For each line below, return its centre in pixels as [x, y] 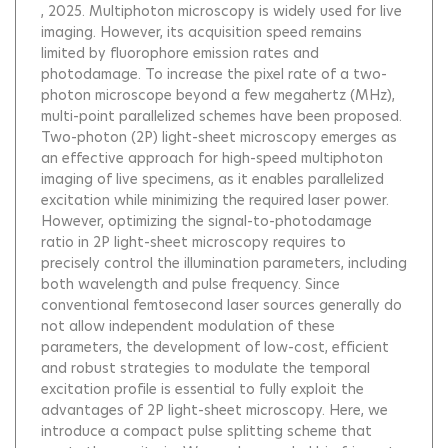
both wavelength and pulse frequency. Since [190, 284]
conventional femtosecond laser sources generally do [221, 305]
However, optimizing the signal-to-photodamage [206, 221]
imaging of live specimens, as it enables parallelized [212, 179]
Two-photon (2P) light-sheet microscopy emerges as [219, 137]
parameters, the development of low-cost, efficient [215, 347]
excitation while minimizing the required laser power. [215, 200]
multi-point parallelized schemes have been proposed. [221, 116]
